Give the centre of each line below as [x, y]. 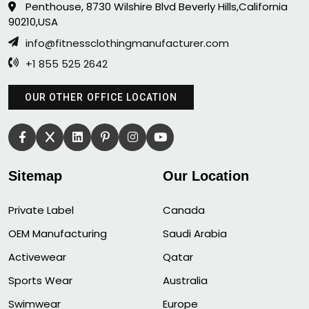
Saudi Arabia [195, 233]
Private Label [41, 210]
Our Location [206, 176]
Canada [184, 210]
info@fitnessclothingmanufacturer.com [127, 43]
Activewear [37, 257]
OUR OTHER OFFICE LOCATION [101, 97]
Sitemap [35, 176]
